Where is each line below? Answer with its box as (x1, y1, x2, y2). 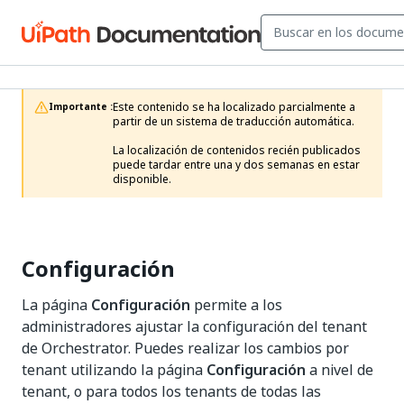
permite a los (190, 294, 282, 316)
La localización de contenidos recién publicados (113, 142, 361, 159)
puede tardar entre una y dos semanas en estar (113, 157, 360, 173)
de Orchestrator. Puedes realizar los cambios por (22, 337, 349, 359)
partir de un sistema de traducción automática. (113, 114, 354, 130)
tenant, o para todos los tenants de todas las (22, 381, 321, 402)
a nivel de (306, 359, 373, 381)
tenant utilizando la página (22, 359, 207, 381)
